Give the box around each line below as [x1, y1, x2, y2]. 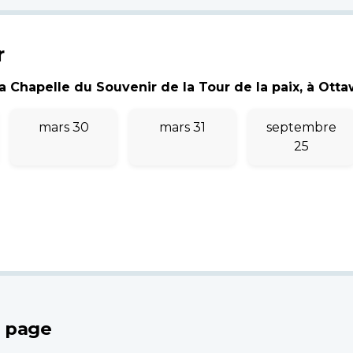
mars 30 [38, 119, 89, 135]
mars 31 [159, 119, 206, 135]
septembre [266, 119, 336, 135]
